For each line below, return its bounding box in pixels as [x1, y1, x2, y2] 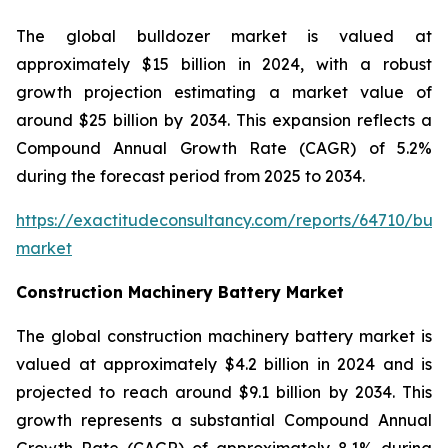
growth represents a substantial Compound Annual [16, 409, 432, 430]
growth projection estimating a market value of [16, 81, 432, 102]
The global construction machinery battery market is [16, 325, 432, 346]
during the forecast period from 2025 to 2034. [16, 165, 365, 186]
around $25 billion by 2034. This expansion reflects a [16, 109, 432, 130]
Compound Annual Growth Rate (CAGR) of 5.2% [16, 137, 432, 158]
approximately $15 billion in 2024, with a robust [16, 53, 432, 74]
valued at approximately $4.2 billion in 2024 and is [16, 353, 432, 374]
